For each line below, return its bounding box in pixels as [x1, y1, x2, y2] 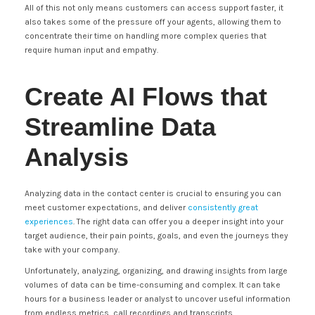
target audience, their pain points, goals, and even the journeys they [25, 231, 288, 240]
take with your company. [25, 245, 120, 255]
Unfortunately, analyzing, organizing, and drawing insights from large [25, 266, 288, 276]
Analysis [25, 143, 129, 172]
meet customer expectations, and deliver [25, 202, 188, 212]
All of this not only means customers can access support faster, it [25, 3, 283, 13]
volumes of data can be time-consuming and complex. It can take [25, 280, 281, 290]
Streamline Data [25, 112, 216, 141]
